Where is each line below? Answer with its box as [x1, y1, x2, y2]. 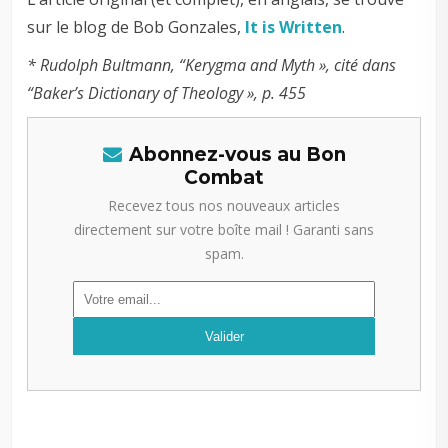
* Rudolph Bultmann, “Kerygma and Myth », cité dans [27, 54, 397, 77]
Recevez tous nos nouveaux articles [108, 196, 340, 216]
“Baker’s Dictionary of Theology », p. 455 [27, 82, 307, 105]
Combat [184, 166, 264, 190]
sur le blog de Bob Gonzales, [27, 16, 246, 39]
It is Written [245, 16, 343, 39]
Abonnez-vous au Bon [128, 143, 346, 167]
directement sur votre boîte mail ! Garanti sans [74, 220, 374, 240]
